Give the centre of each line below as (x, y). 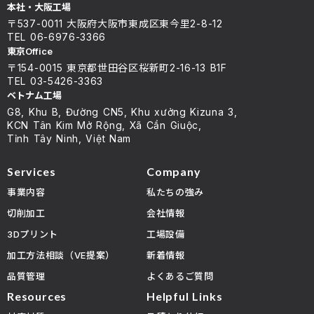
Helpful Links (185, 296)
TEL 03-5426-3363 (55, 81)
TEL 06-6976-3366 (57, 36)
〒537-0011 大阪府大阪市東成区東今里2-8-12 (115, 23)
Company (174, 171)
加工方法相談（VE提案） (61, 255)
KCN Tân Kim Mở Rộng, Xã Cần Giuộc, (104, 125)
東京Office (30, 51)
